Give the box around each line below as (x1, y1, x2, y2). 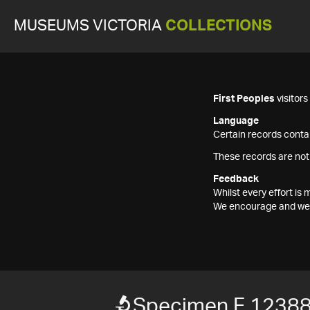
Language (213, 116, 259, 126)
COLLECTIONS (165, 19, 272, 33)
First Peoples (213, 94, 275, 104)
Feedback (213, 174, 259, 184)
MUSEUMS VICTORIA (14, 19, 165, 33)
